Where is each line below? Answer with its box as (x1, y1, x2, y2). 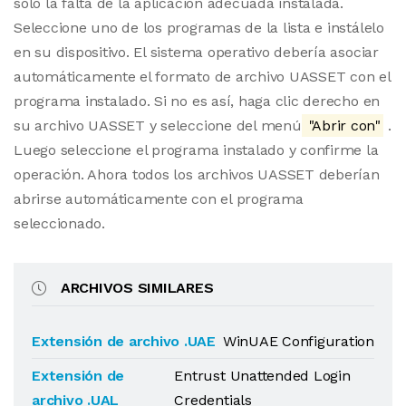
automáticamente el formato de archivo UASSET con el (14, 68, 391, 85)
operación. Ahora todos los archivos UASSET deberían (14, 166, 380, 183)
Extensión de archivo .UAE (32, 333, 216, 350)
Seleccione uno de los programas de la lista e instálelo (14, 19, 384, 36)
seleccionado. (14, 215, 105, 232)
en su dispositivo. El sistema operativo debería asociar (14, 43, 379, 61)
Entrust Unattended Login (174, 367, 351, 384)
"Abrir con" (304, 117, 381, 134)
